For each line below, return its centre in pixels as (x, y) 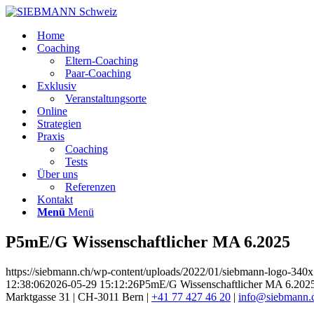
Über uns (57, 174)
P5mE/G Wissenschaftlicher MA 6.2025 (148, 241)
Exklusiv (57, 86)
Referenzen (90, 187)
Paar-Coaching (98, 73)
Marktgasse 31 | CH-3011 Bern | (78, 296)
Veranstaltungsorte (106, 98)
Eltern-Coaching (102, 61)
